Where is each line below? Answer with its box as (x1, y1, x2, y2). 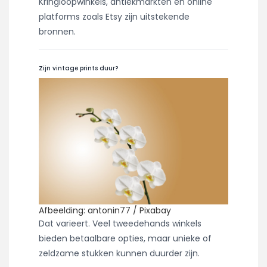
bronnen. (39, 25, 76, 38)
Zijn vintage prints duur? (39, 63, 118, 73)
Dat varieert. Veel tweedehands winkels (39, 217, 201, 229)
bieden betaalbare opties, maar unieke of (39, 232, 212, 244)
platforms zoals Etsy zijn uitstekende (39, 10, 190, 23)
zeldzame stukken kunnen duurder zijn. (39, 247, 200, 259)
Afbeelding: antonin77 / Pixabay (39, 204, 171, 216)
